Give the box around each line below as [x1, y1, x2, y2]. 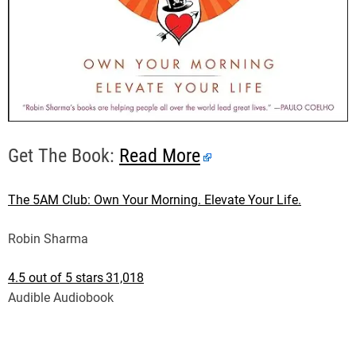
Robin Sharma [8, 231, 88, 246]
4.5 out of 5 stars [8, 270, 103, 285]
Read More [119, 145, 200, 167]
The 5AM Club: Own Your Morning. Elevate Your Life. [8, 192, 301, 207]
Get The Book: [8, 145, 119, 167]
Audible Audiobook [8, 290, 114, 305]
